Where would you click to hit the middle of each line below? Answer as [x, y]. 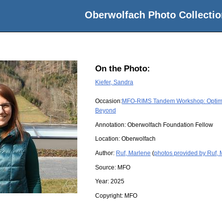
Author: [106, 153]
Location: [108, 139]
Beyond [106, 111]
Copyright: [110, 195]
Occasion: [109, 101]
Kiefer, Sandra [114, 82]
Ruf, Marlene [133, 153]
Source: [106, 167]
